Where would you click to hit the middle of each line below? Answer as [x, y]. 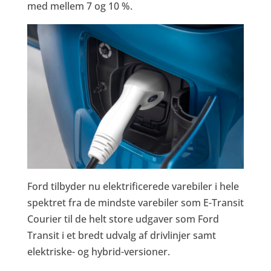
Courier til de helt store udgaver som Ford [123, 219]
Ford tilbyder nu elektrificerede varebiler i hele [133, 187]
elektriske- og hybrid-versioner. [98, 252]
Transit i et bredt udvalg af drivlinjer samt [121, 236]
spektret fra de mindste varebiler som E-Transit [135, 203]
